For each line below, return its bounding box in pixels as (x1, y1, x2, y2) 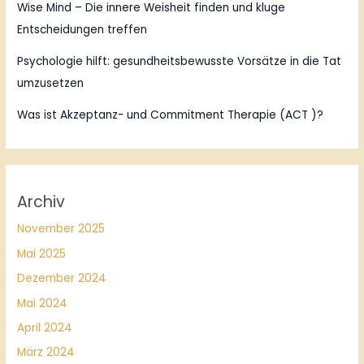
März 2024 (17, 344, 76, 361)
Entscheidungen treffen (17, 22, 148, 38)
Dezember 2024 (17, 271, 107, 287)
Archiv (17, 191, 66, 214)
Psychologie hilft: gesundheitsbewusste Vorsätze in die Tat (17, 54, 342, 70)
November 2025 (17, 221, 106, 237)
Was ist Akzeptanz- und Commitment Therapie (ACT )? (17, 107, 324, 123)
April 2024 (17, 320, 73, 336)
